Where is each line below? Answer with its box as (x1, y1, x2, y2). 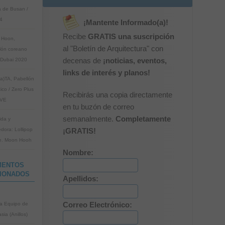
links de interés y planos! (62, 69, 150, 77)
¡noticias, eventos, (102, 57, 167, 65)
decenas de (62, 57, 103, 65)
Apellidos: (62, 175, 98, 183)
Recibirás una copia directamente (62, 91, 172, 99)
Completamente (115, 115, 171, 123)
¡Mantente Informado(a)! (83, 19, 168, 27)
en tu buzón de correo (62, 103, 134, 111)
